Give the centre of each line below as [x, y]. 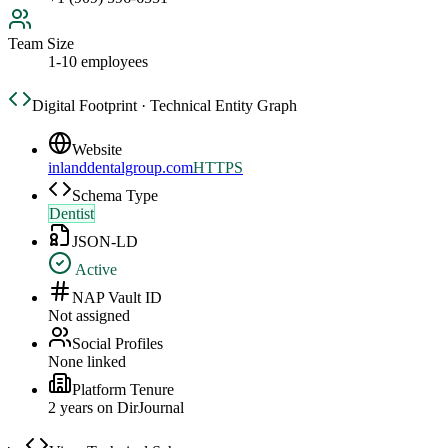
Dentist [71, 214]
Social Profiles [117, 344]
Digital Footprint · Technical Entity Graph [164, 106]
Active [94, 270]
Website [97, 150]
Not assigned [89, 316]
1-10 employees [98, 62]
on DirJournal [138, 408]
